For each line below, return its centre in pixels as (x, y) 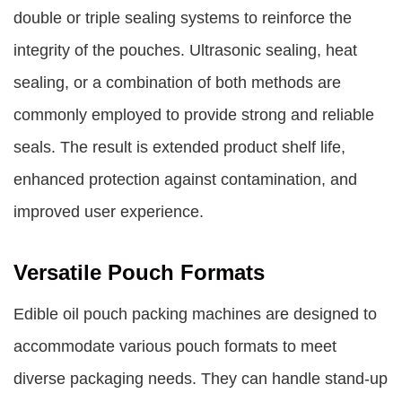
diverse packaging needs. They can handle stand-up (201, 379)
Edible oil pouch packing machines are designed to (195, 314)
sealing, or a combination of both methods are (177, 83)
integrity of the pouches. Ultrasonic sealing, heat (185, 50)
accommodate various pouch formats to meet (175, 346)
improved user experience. (109, 212)
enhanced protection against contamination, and (185, 179)
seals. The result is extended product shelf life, (179, 147)
